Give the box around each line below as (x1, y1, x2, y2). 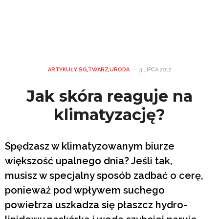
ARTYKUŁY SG (48, 66, 87, 73)
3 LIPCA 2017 (139, 66, 171, 73)
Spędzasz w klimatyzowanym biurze (5, 140, 175, 152)
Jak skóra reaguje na (26, 86, 193, 106)
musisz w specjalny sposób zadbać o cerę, (5, 169, 203, 181)
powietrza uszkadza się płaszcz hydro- (5, 198, 187, 211)
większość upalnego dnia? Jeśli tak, (5, 154, 172, 167)
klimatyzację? (54, 105, 165, 124)
